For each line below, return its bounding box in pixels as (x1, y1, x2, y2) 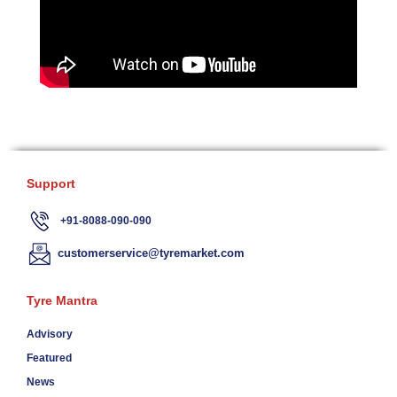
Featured (27, 351, 72, 364)
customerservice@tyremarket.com (58, 246, 245, 261)
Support (27, 175, 75, 191)
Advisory (27, 327, 73, 340)
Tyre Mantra (27, 292, 97, 307)
